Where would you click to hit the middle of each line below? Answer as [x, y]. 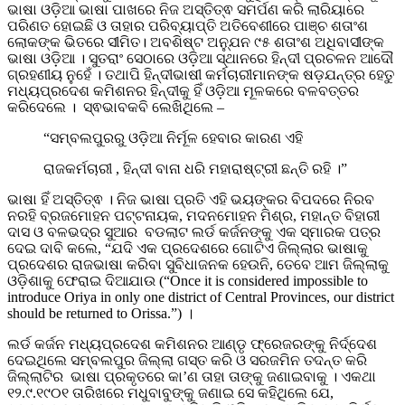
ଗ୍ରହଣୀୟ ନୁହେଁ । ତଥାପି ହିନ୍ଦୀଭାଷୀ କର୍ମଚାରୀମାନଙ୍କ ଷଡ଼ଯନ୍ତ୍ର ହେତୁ [201, 75]
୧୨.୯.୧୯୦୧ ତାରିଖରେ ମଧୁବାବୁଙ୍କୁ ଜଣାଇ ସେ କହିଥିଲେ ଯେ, [170, 393]
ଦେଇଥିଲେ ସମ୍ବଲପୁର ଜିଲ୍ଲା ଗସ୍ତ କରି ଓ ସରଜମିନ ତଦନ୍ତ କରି [187, 361]
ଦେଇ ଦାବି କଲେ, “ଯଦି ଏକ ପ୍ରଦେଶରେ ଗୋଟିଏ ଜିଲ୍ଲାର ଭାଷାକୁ [188, 249]
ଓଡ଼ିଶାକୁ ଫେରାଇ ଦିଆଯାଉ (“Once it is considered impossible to [188, 281]
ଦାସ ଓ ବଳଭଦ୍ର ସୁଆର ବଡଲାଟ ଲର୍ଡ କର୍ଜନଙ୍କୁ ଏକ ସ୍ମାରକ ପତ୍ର [194, 232]
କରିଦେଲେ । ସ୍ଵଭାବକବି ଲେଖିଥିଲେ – [116, 108]
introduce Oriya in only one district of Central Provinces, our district [201, 297]
